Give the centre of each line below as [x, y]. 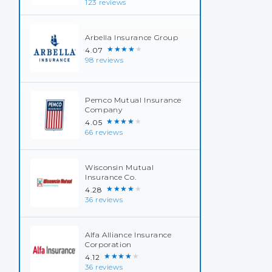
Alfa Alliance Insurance [128, 235]
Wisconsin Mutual [120, 167]
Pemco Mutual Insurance [134, 100]
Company [104, 110]
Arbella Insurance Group [132, 37]
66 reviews [104, 132]
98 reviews [104, 60]
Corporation [109, 244]
